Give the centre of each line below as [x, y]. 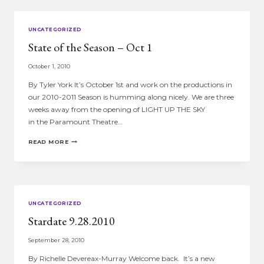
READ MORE [49, 141]
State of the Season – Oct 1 [90, 47]
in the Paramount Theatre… [75, 121]
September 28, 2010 [56, 240]
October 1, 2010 [49, 66]
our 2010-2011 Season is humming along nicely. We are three [131, 97]
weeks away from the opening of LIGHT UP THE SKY [117, 109]
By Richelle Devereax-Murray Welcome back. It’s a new [122, 258]
